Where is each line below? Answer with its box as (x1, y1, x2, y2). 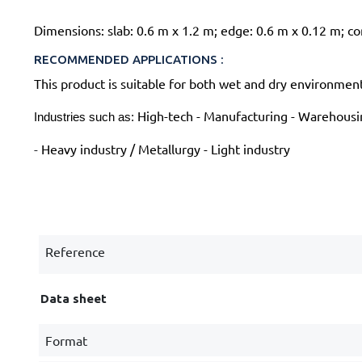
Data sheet (40, 292, 107, 305)
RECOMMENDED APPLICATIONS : (33, 53, 224, 66)
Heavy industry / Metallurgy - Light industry (37, 141, 290, 157)
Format (44, 332, 87, 348)
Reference (44, 243, 105, 259)
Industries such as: (33, 111, 137, 124)
